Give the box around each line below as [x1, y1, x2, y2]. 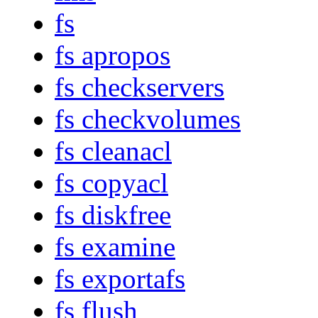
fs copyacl [55, 168, 168, 199]
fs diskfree [55, 199, 171, 231]
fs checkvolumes [55, 104, 241, 135]
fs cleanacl [55, 136, 172, 167]
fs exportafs [55, 263, 185, 295]
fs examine [55, 231, 175, 263]
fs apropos [55, 40, 170, 71]
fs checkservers [55, 72, 224, 103]
